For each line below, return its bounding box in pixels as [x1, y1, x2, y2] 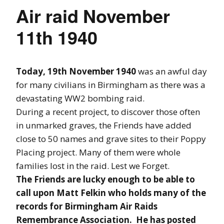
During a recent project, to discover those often [16, 105, 200, 117]
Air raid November [16, 2, 170, 28]
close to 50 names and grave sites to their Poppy [16, 132, 206, 144]
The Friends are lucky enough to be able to [16, 173, 195, 185]
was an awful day [136, 65, 207, 77]
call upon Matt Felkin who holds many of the [16, 186, 206, 198]
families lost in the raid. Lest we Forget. [16, 159, 169, 171]
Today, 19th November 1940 [16, 65, 136, 77]
